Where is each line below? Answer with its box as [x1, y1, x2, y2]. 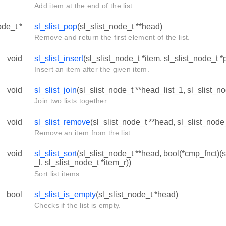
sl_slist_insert [34, 54, 83, 63]
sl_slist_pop [34, 22, 77, 31]
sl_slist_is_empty [34, 190, 96, 199]
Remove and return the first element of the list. [34, 33, 190, 42]
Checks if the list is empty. [34, 201, 121, 210]
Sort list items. [34, 169, 82, 178]
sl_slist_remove [34, 118, 90, 127]
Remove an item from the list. [34, 129, 133, 137]
